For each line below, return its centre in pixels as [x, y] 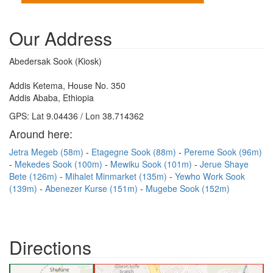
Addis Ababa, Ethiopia [51, 97]
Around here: [41, 133]
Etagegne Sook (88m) [135, 152]
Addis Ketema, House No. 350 [67, 85]
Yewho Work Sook [210, 176]
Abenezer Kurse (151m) [93, 188]
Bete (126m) [34, 176]
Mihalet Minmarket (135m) [117, 176]
